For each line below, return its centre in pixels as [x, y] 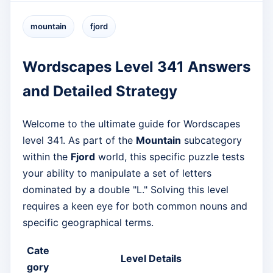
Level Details [151, 258]
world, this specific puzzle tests [170, 156]
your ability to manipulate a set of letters [117, 173]
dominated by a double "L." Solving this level [126, 189]
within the [47, 156]
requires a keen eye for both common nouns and [135, 206]
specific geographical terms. [88, 222]
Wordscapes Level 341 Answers [136, 66]
